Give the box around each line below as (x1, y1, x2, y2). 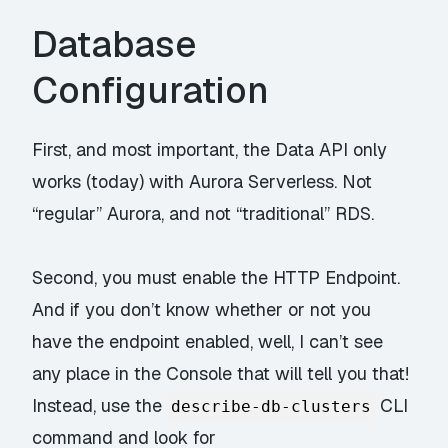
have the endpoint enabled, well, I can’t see (32, 329, 384, 353)
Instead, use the (32, 393, 168, 417)
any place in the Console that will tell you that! (32, 361, 410, 385)
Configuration (32, 66, 270, 114)
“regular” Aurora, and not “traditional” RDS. (32, 201, 375, 225)
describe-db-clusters (171, 396, 372, 416)
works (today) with (32, 169, 190, 193)
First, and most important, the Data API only (32, 137, 388, 161)
